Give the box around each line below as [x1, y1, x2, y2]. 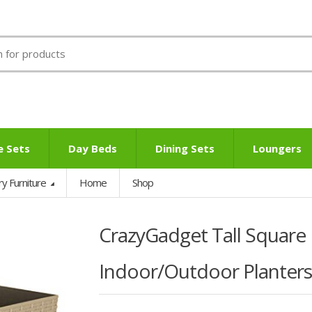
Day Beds [68, 141, 117, 155]
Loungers [253, 141, 302, 155]
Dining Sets [155, 141, 214, 155]
